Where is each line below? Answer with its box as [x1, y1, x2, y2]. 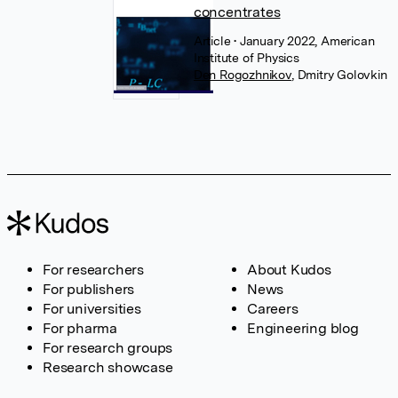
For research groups [43, 339, 173, 356]
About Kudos [247, 261, 331, 278]
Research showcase [43, 359, 173, 376]
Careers [247, 300, 298, 317]
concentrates [193, 4, 281, 20]
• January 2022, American [234, 34, 375, 48]
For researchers [43, 261, 144, 278]
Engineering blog [247, 320, 359, 337]
